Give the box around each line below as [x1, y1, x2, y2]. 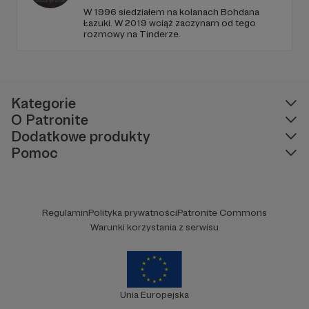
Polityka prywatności [88, 206, 177, 218]
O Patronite [11, 110, 88, 128]
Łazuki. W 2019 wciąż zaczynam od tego [83, 17, 256, 28]
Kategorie [11, 94, 76, 112]
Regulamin [42, 206, 88, 218]
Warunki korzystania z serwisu [90, 221, 219, 232]
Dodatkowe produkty [11, 127, 150, 145]
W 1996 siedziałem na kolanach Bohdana [83, 6, 259, 17]
